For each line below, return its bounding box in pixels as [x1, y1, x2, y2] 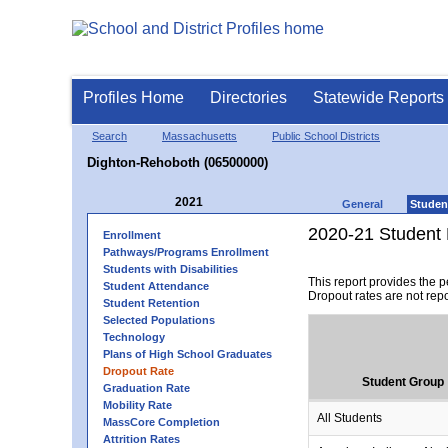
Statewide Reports [313, 89, 444, 106]
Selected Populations [103, 314, 215, 326]
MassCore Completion [103, 416, 220, 428]
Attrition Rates [103, 433, 180, 445]
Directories [210, 89, 287, 106]
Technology [103, 331, 165, 343]
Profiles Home [83, 89, 184, 106]
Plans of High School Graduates [103, 348, 272, 360]
